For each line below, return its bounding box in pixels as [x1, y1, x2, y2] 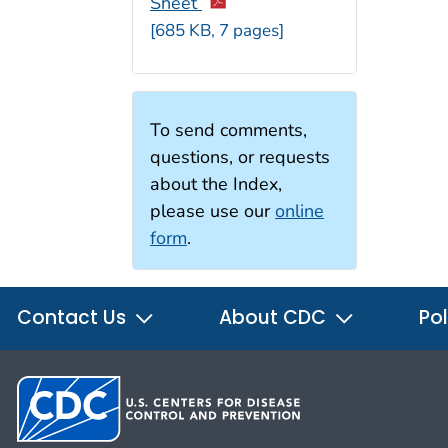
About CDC [219, 304, 331, 332]
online [275, 199, 324, 224]
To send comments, [150, 118, 307, 143]
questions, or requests [150, 145, 330, 170]
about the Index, [150, 172, 282, 197]
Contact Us [17, 304, 131, 332]
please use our [150, 199, 275, 224]
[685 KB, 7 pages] [150, 18, 284, 42]
